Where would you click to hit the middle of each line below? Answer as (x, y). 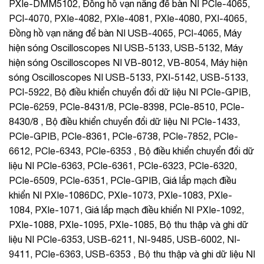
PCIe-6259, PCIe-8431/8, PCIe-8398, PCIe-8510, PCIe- (127, 106)
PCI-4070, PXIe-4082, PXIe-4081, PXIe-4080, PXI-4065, (128, 18)
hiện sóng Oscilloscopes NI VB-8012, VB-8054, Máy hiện (128, 62)
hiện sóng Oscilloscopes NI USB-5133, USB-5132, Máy (126, 47)
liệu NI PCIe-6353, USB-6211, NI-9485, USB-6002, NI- (125, 239)
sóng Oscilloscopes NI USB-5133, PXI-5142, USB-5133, (128, 77)
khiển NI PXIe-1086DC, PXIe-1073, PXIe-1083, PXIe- (121, 195)
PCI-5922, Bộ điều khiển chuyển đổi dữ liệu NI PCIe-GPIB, (130, 92)
